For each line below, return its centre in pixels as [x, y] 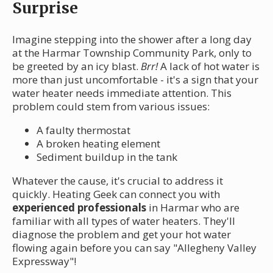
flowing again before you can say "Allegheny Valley [134, 247]
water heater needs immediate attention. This [122, 93]
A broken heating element [98, 143]
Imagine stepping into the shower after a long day [132, 39]
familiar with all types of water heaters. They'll [124, 221]
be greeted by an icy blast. [76, 66]
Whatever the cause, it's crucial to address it [118, 180]
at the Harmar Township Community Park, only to [132, 52]
